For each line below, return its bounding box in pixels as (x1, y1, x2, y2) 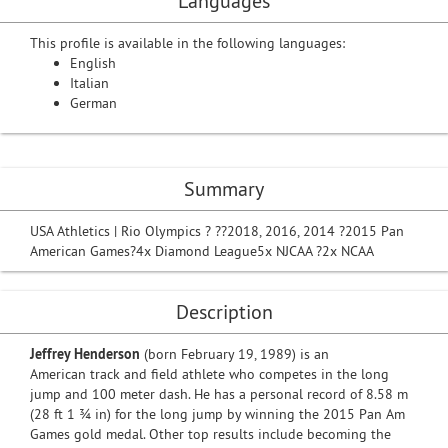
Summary (184, 176, 264, 201)
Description (175, 299, 273, 324)
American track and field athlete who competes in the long (30, 365, 389, 383)
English (70, 54, 116, 72)
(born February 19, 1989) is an (140, 345, 329, 363)
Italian (70, 74, 109, 92)
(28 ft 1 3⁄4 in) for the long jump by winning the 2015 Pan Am (30, 405, 405, 423)
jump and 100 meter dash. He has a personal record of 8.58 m (30, 385, 408, 403)
